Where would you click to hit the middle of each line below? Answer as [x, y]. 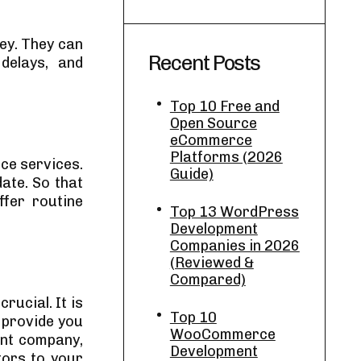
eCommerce [211, 140]
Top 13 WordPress [234, 212]
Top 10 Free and [224, 106]
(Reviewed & [212, 263]
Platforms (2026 [226, 157]
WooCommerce [222, 334]
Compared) [207, 280]
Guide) [191, 174]
